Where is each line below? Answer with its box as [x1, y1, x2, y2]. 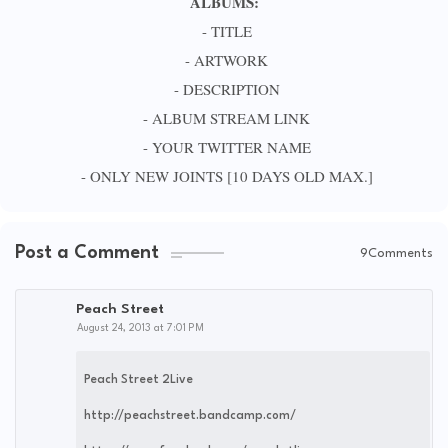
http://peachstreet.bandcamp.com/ [84, 410, 296, 422]
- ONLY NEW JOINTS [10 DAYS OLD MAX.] [75, 166, 373, 186]
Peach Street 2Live [84, 374, 193, 386]
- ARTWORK [180, 50, 268, 70]
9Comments [360, 246, 433, 260]
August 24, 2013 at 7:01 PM [77, 323, 204, 333]
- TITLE [196, 21, 252, 41]
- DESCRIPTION [168, 79, 280, 99]
